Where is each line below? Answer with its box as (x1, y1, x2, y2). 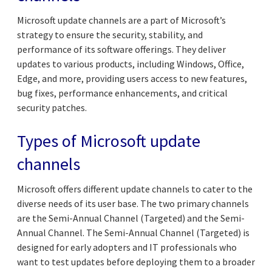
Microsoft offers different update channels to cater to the (17, 182, 253, 195)
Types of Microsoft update (17, 129, 200, 152)
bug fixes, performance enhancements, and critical (17, 86, 228, 99)
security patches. (17, 101, 87, 114)
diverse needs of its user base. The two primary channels (17, 197, 249, 209)
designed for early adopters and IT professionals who (17, 240, 237, 253)
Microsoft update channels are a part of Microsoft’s (17, 13, 226, 26)
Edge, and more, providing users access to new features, (17, 72, 247, 84)
